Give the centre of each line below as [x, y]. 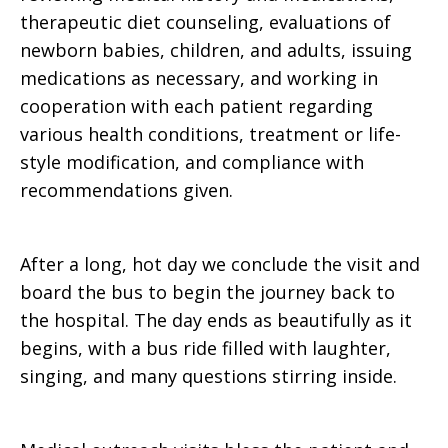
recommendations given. [129, 190]
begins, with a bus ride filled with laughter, [205, 348]
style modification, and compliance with [192, 162]
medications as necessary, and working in [199, 78]
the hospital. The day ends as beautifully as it [216, 320]
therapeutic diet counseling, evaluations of [205, 22]
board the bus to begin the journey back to [207, 292]
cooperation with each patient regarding [196, 106]
